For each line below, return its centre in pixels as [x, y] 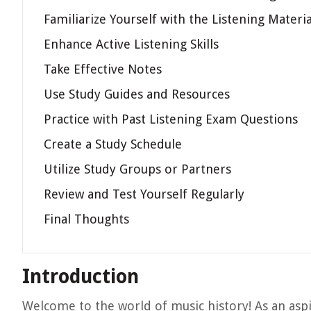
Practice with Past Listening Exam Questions [171, 119]
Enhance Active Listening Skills [131, 44]
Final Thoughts [86, 219]
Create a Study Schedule [113, 144]
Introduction [81, 277]
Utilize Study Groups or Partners [137, 169]
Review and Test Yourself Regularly [144, 194]
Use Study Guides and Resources [137, 94]
